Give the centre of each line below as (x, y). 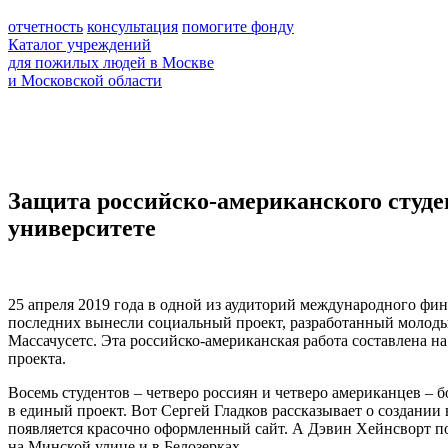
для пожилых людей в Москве (111, 62)
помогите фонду (238, 26)
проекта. (37, 358)
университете (82, 227)
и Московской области (85, 80)
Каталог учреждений (79, 44)
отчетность (45, 26)
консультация (132, 26)
